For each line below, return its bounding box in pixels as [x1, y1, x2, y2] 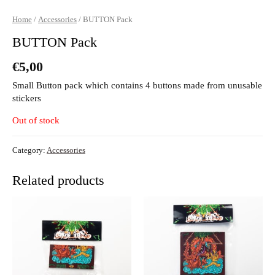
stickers [12, 93, 41, 104]
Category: [12, 145, 47, 155]
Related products [12, 172, 104, 188]
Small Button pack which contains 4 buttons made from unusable [12, 80, 262, 91]
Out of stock [12, 115, 60, 125]
